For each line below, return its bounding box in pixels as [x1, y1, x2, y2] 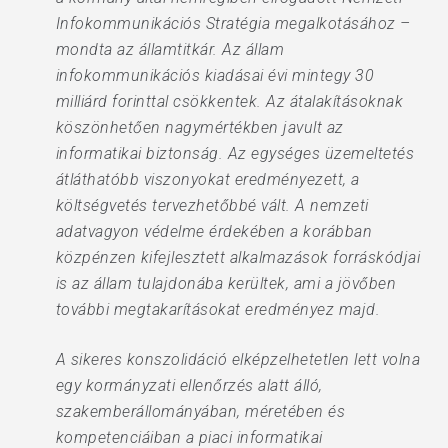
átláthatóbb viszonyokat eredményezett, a [55, 170, 360, 189]
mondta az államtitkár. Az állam [55, 40, 285, 59]
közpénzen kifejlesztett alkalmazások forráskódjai [55, 248, 421, 267]
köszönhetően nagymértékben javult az [55, 118, 344, 137]
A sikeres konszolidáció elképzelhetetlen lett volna [55, 350, 421, 369]
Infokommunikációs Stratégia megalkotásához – [55, 14, 411, 33]
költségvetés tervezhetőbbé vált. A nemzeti [55, 196, 369, 215]
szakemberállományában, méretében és [55, 402, 346, 421]
